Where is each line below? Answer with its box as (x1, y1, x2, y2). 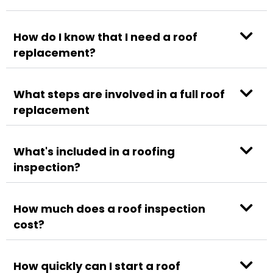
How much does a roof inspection (13, 201, 205, 217)
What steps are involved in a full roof (13, 87, 225, 102)
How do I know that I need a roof (13, 29, 197, 45)
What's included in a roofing (13, 144, 175, 160)
